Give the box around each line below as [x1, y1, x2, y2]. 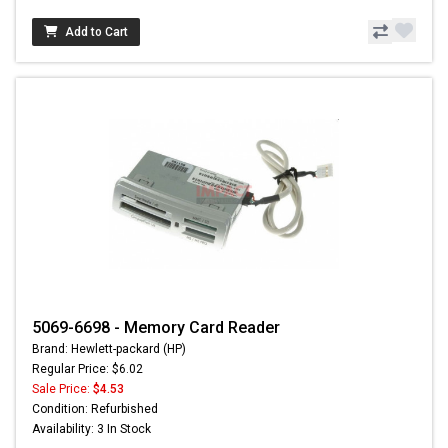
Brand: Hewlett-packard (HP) [32, 342, 186, 357]
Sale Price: [32, 382, 93, 397]
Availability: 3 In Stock [32, 422, 151, 437]
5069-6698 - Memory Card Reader [32, 318, 280, 338]
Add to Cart [65, 25, 128, 40]
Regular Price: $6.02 [32, 362, 143, 377]
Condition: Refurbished [32, 402, 158, 417]
